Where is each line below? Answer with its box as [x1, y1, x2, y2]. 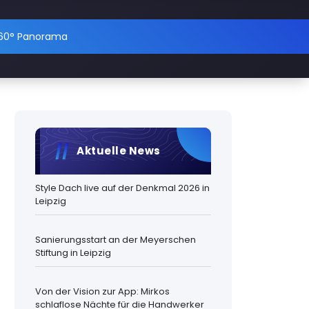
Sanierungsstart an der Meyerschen [35, 232, 197, 246]
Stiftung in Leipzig [35, 246, 112, 259]
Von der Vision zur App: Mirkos [35, 284, 170, 298]
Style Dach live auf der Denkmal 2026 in [35, 181, 210, 195]
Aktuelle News [77, 143, 161, 158]
